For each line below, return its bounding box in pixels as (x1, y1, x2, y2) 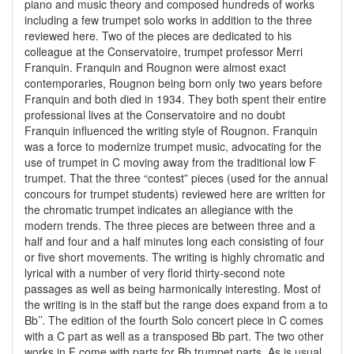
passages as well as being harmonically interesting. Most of (24, 280, 321, 296)
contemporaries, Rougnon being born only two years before (24, 74, 322, 91)
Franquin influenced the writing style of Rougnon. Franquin (24, 122, 318, 138)
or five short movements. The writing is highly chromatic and (24, 248, 325, 265)
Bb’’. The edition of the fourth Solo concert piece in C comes (24, 311, 323, 328)
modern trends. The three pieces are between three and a (24, 217, 315, 233)
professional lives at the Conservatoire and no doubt (24, 106, 285, 122)
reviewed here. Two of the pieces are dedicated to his (24, 27, 292, 43)
